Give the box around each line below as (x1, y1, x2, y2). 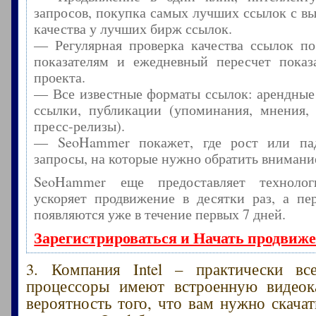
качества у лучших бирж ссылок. (34, 18, 233, 38)
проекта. (34, 67, 86, 87)
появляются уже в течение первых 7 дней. (34, 204, 286, 224)
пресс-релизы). (34, 116, 126, 135)
